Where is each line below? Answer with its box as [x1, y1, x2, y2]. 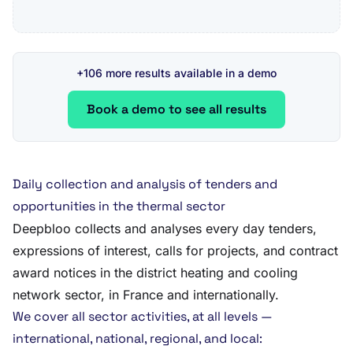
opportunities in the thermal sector [13, 198, 225, 214]
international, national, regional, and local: [13, 330, 262, 347]
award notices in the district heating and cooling [13, 265, 298, 281]
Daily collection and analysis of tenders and [13, 176, 277, 192]
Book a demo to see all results [87, 101, 266, 117]
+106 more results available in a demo [76, 66, 277, 80]
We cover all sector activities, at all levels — [13, 308, 273, 325]
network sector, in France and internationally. [13, 287, 279, 303]
